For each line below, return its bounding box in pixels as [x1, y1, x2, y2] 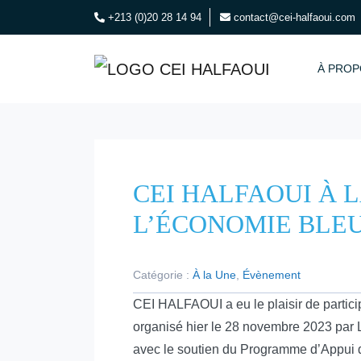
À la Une [193, 268, 236, 281]
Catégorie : [133, 268, 193, 281]
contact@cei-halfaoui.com [234, 11, 355, 23]
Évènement [243, 268, 301, 281]
